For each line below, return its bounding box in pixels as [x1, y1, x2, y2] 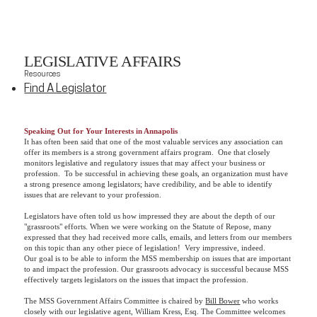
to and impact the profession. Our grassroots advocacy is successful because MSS [24, 264, 289, 273]
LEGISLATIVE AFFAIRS [24, 52, 181, 70]
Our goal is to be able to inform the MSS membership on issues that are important [24, 253, 292, 263]
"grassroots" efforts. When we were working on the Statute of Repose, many [24, 221, 272, 231]
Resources [24, 71, 62, 79]
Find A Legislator [24, 83, 107, 96]
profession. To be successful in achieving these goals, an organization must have [24, 168, 289, 178]
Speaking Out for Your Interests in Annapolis [24, 126, 178, 135]
